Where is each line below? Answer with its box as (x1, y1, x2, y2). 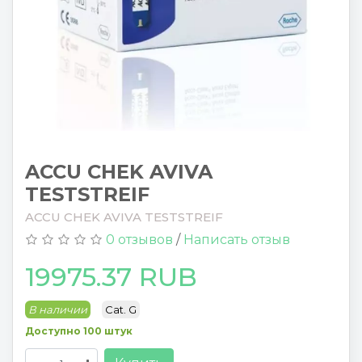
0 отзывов (106, 231, 173, 247)
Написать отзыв (183, 231, 290, 247)
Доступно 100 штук (25, 324, 133, 337)
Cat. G (105, 302, 137, 316)
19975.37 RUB (25, 260, 197, 293)
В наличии (28, 302, 87, 316)
